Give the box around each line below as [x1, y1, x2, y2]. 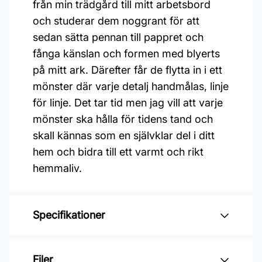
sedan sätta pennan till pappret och [33, 31, 204, 43]
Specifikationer [33, 209, 105, 221]
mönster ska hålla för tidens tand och [33, 113, 213, 125]
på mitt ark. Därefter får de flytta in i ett [33, 64, 222, 76]
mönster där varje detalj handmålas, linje [33, 80, 229, 92]
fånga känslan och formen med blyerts [33, 47, 220, 60]
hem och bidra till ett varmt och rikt [33, 146, 204, 158]
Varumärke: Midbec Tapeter [42, 246, 178, 258]
